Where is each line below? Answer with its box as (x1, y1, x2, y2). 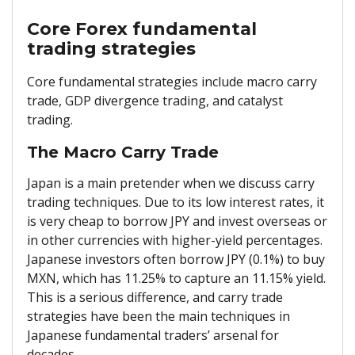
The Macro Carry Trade (27, 142, 219, 162)
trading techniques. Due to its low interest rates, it (27, 193, 324, 211)
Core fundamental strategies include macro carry (27, 73, 317, 90)
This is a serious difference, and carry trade (27, 288, 283, 306)
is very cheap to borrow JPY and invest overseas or (27, 212, 327, 230)
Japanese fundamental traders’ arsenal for (27, 326, 279, 344)
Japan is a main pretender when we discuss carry (27, 174, 315, 192)
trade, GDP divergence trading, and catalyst (27, 92, 283, 109)
